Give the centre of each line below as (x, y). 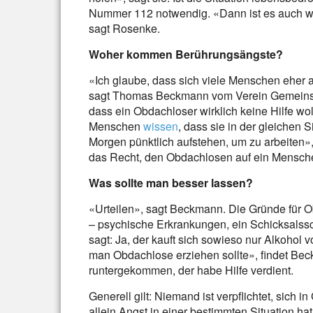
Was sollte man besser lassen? (171, 183)
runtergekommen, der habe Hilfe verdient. (191, 270)
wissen (161, 126)
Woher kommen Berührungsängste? (186, 54)
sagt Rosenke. (124, 28)
